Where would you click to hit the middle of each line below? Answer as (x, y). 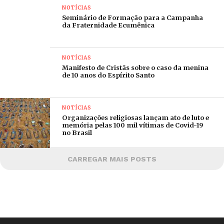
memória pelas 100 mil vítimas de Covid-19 (133, 125)
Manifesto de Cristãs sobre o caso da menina (135, 67)
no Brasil (77, 132)
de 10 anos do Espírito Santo (108, 75)
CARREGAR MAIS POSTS (112, 159)
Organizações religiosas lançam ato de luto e (136, 117)
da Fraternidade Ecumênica (108, 25)
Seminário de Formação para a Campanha (133, 17)
